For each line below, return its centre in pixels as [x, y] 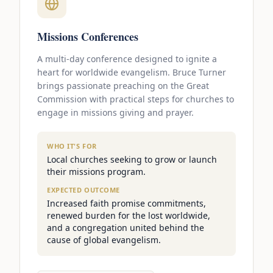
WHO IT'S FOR [72, 146]
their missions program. [96, 172]
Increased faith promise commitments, [126, 204]
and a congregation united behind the [126, 228]
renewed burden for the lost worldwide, [129, 216]
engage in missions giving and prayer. [115, 113]
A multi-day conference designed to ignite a [127, 59]
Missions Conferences [88, 37]
